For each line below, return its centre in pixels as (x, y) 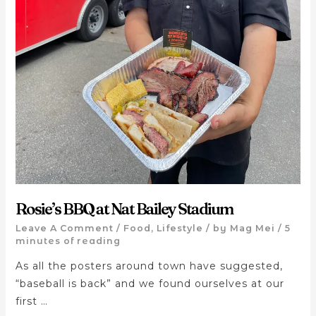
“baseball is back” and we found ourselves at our (150, 284)
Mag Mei (252, 229)
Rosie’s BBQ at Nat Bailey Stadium (124, 208)
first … (31, 302)
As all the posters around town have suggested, (149, 266)
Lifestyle (180, 229)
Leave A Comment (64, 229)
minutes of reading (68, 241)
